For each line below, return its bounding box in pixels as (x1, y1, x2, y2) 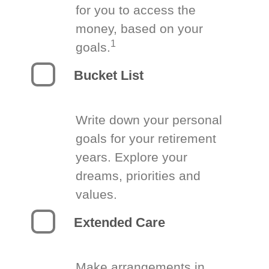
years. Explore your (76, 150, 188, 164)
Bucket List (74, 68, 144, 83)
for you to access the (76, 3, 196, 17)
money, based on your (76, 22, 204, 35)
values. (76, 187, 118, 201)
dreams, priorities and (76, 169, 201, 183)
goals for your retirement (76, 131, 217, 145)
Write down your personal (76, 113, 223, 127)
